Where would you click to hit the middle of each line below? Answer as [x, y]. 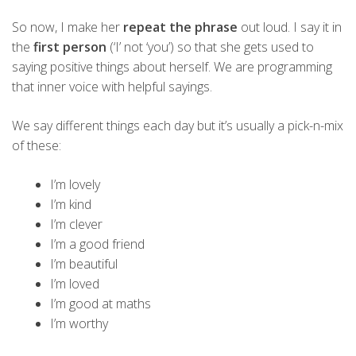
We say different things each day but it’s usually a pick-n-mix [178, 125]
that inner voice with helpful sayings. [112, 86]
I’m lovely [75, 184]
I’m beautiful [84, 263]
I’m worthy [79, 323]
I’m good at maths [101, 303]
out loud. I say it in [290, 27]
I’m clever [76, 224]
